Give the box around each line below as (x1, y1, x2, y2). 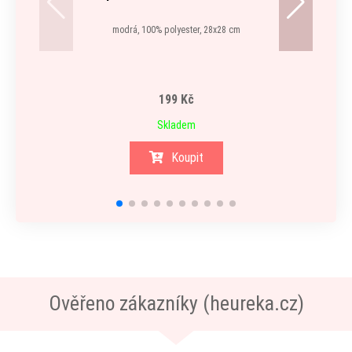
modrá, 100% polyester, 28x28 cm (112, 24, 240, 35)
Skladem (156, 119, 196, 131)
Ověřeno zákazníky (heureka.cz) (48, 291, 304, 315)
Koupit (170, 150, 203, 165)
